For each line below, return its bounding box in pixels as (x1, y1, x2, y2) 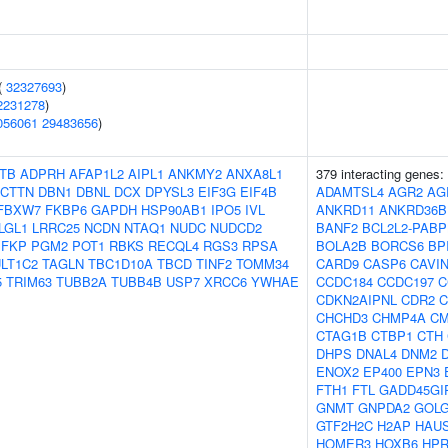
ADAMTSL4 (316, 182, 384, 201)
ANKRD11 (316, 200, 375, 219)
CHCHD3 (316, 308, 368, 327)
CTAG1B (316, 326, 367, 345)
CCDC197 (377, 272, 434, 291)
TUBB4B (111, 272, 162, 291)
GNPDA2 (358, 398, 410, 417)
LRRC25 (32, 218, 80, 237)
